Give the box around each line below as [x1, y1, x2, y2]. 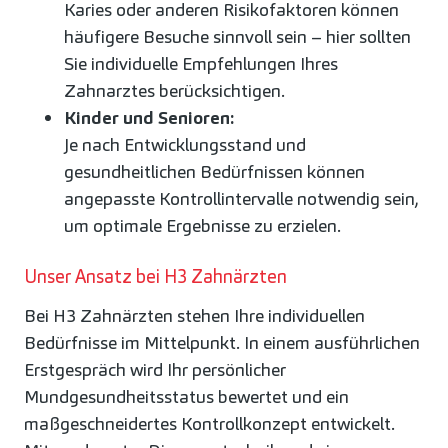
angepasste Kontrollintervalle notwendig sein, [64, 186, 419, 210]
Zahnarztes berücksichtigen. [64, 78, 285, 102]
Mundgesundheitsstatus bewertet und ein [24, 385, 349, 409]
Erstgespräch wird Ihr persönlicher [24, 358, 286, 382]
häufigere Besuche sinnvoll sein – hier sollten [64, 24, 411, 48]
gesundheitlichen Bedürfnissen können [64, 159, 365, 183]
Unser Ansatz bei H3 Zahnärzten [24, 265, 287, 289]
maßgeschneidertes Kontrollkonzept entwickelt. [24, 412, 395, 436]
